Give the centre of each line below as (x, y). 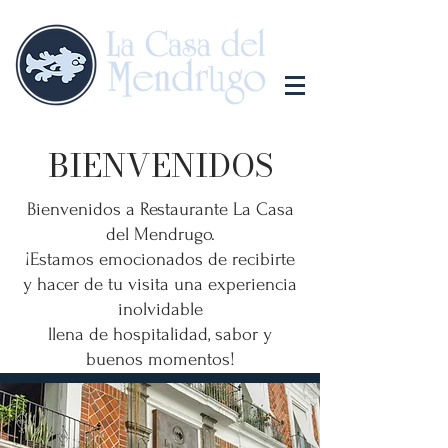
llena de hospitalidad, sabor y (160, 334)
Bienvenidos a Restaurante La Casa (160, 209)
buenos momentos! (160, 359)
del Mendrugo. (160, 234)
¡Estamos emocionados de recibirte (160, 259)
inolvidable (160, 309)
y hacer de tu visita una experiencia (160, 284)
